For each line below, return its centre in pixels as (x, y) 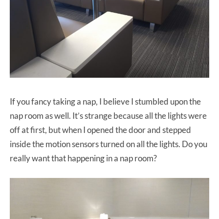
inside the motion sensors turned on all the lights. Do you (109, 144)
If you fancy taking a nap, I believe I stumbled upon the (105, 101)
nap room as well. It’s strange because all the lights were (108, 115)
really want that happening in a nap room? (83, 158)
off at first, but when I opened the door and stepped (100, 130)
